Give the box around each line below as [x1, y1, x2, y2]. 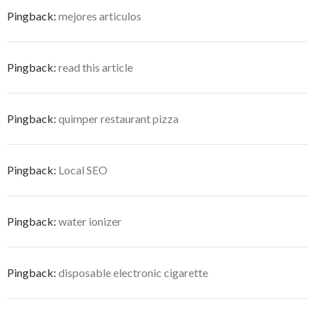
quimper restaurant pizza [58, 111, 179, 125]
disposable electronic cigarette [58, 265, 208, 279]
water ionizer [58, 214, 122, 228]
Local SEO [58, 162, 108, 176]
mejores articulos [58, 8, 141, 22]
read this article [58, 60, 133, 74]
